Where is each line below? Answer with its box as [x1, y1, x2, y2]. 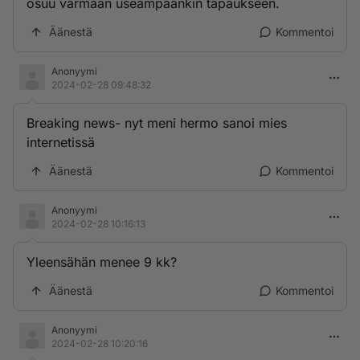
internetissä [27, 134, 95, 150]
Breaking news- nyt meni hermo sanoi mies [27, 115, 287, 131]
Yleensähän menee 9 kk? [27, 254, 177, 270]
